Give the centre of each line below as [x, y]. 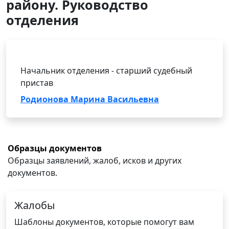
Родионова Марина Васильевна [90, 99]
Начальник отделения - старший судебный [106, 71]
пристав [37, 83]
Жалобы [35, 205]
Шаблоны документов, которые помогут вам [104, 222]
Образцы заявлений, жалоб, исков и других [95, 161]
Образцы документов [55, 148]
